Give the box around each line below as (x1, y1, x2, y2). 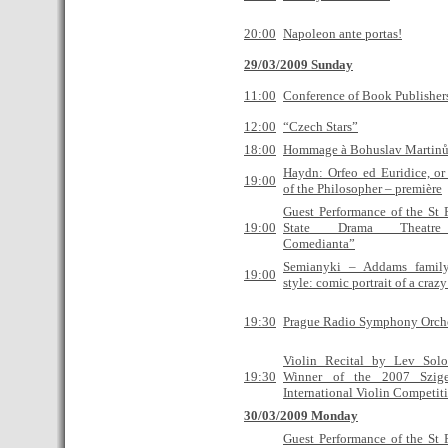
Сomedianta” (283, 236, 355, 251)
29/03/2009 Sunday (244, 57, 353, 72)
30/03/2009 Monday (244, 408, 358, 423)
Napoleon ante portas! (283, 26, 402, 41)
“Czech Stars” (283, 119, 358, 134)
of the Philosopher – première (283, 181, 442, 196)
